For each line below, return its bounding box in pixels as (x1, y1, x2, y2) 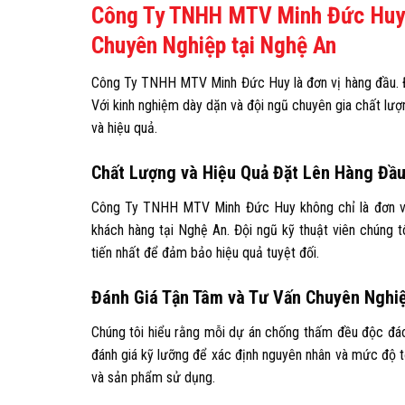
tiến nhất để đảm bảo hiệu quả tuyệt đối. (90, 244, 319, 262)
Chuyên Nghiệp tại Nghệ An (90, 31, 336, 59)
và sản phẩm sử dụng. (90, 369, 215, 387)
